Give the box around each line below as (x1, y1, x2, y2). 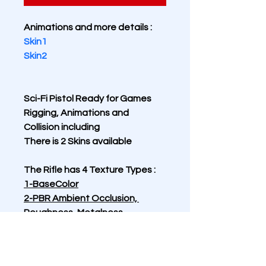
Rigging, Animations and (24, 108, 131, 118)
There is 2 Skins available (24, 137, 132, 146)
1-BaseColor (24, 179, 78, 189)
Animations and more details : (24, 23, 152, 32)
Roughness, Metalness (24, 208, 123, 217)
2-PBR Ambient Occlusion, (24, 194, 139, 203)
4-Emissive (24, 236, 69, 246)
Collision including (24, 122, 102, 132)
